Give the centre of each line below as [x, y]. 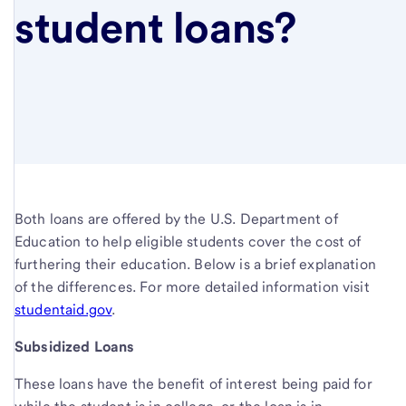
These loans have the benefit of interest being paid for [193, 383]
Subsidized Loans [75, 346]
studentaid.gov [63, 309]
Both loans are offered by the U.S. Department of [176, 218]
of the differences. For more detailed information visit [192, 286]
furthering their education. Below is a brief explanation [195, 264]
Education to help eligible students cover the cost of [188, 241]
